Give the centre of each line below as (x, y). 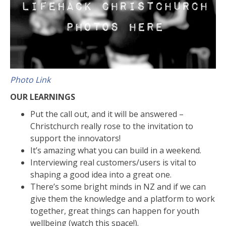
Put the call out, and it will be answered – (107, 114)
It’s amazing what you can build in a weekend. (116, 150)
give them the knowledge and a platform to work (123, 199)
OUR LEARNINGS (43, 97)
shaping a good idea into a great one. (101, 174)
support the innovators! (75, 138)
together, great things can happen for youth (115, 211)
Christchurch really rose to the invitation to (112, 126)
